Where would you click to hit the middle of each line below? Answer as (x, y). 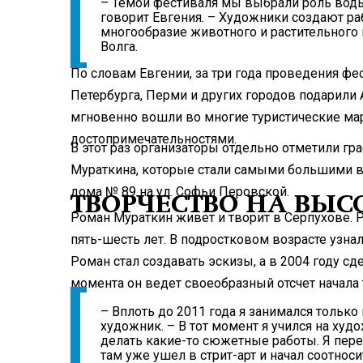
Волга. (119, 47)
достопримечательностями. (154, 139)
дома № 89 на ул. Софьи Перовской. (180, 191)
